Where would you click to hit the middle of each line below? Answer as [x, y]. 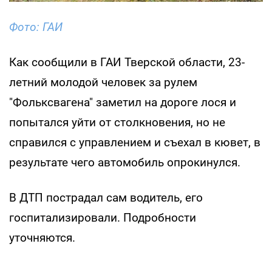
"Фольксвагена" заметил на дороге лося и [123, 102]
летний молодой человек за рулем [103, 82]
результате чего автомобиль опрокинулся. [125, 162]
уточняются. [42, 237]
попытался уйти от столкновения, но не [117, 122]
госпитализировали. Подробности [103, 217]
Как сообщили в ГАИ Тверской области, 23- [127, 62]
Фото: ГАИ [36, 27]
